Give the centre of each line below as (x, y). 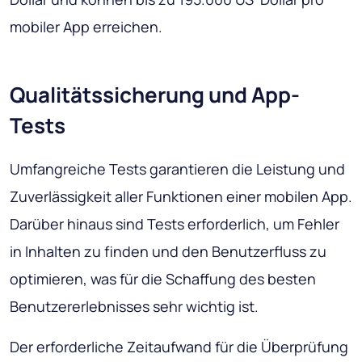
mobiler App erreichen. (86, 27)
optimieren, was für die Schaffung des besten (163, 279)
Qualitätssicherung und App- (155, 95)
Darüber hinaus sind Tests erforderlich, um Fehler (175, 224)
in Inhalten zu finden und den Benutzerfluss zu (168, 252)
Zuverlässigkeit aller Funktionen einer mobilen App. (181, 197)
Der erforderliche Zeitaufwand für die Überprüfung (179, 347)
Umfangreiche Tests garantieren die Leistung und (177, 169)
